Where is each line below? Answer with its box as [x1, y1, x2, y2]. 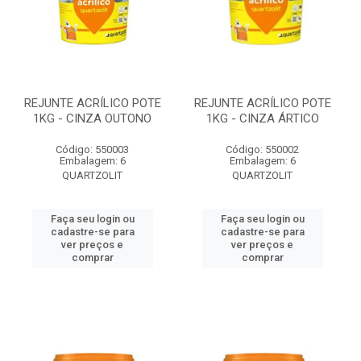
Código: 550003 [56, 143, 129, 156]
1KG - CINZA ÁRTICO [205, 111, 319, 126]
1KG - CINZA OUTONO [33, 111, 151, 126]
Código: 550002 [226, 143, 299, 156]
